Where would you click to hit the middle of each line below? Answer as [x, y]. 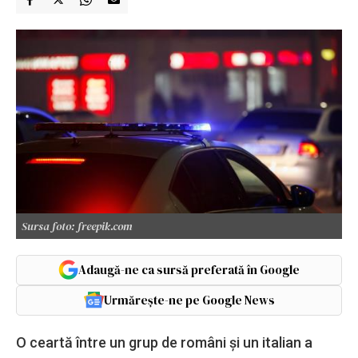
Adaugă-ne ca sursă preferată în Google [189, 269]
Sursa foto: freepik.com [77, 226]
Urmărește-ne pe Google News [189, 300]
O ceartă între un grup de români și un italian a [164, 342]
